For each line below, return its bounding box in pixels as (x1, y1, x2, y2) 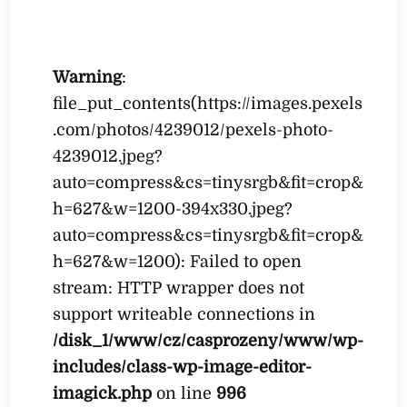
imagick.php (53, 383, 153, 402)
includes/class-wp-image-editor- (53, 357, 313, 376)
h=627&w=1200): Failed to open (53, 252, 303, 271)
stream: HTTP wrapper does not (53, 278, 305, 297)
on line (152, 383, 217, 402)
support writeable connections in (53, 304, 316, 323)
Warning (53, 67, 123, 86)
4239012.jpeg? (53, 146, 164, 165)
